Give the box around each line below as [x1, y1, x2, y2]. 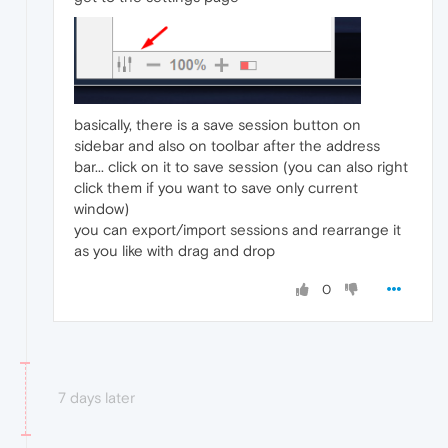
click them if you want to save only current [74, 178, 358, 196]
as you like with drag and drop [74, 241, 275, 259]
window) [74, 199, 129, 217]
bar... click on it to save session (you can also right [74, 157, 408, 175]
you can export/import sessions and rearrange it [74, 220, 401, 238]
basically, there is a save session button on [74, 115, 361, 133]
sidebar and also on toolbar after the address [74, 136, 380, 154]
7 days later [58, 388, 135, 406]
